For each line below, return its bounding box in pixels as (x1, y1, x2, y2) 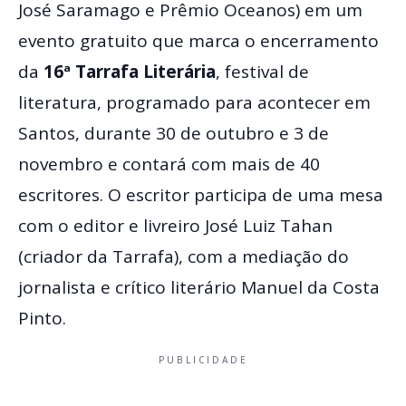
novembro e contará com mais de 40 (18, 152, 320, 176)
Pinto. (18, 306, 66, 330)
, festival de (216, 60, 309, 83)
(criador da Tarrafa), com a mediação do (18, 245, 349, 268)
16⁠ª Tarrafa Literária (43, 60, 216, 83)
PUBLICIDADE (158, 353, 248, 366)
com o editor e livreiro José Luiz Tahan (18, 214, 333, 237)
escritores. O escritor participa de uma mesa (18, 183, 383, 207)
